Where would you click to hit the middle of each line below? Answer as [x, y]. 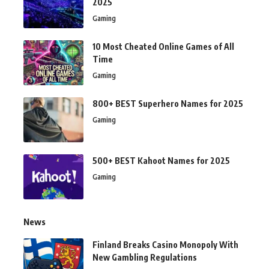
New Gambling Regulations [145, 257]
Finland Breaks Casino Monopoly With [165, 244]
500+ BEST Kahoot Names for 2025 [161, 160]
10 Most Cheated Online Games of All [163, 46]
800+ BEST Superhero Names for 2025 [168, 103]
